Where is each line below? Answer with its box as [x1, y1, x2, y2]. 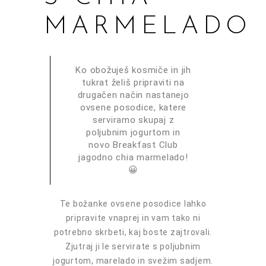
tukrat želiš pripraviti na [82, 77, 185, 88]
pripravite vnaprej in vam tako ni [65, 213, 201, 223]
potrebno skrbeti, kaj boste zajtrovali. [53, 227, 213, 237]
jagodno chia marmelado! [78, 151, 188, 163]
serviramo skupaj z [92, 114, 175, 125]
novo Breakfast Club [88, 139, 178, 150]
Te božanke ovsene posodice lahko [59, 198, 207, 208]
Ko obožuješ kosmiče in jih [75, 64, 191, 75]
